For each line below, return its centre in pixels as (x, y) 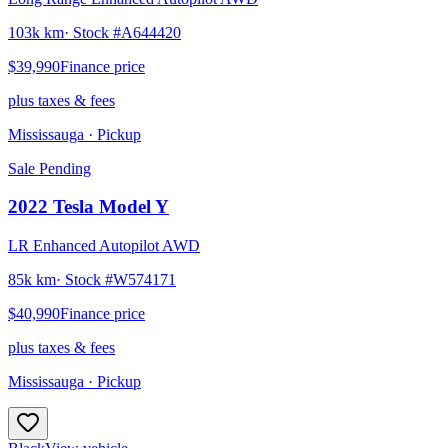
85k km (32, 280)
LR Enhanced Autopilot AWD (104, 246)
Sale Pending (49, 168)
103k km (36, 32)
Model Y (134, 207)
